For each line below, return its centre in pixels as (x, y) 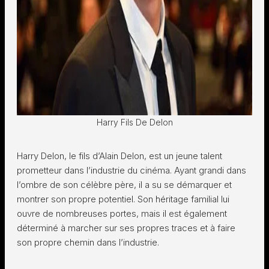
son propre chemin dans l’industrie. (88, 242)
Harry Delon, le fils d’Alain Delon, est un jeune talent (119, 156)
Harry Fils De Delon (134, 122)
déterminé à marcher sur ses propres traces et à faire (126, 228)
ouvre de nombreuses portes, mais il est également (122, 213)
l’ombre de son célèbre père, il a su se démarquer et (124, 185)
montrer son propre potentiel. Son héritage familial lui (123, 199)
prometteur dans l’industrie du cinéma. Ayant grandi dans (131, 170)
